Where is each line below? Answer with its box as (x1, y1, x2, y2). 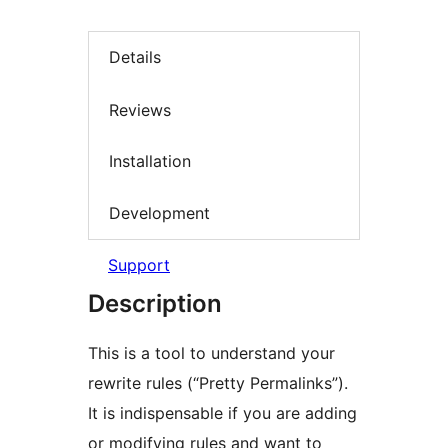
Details (109, 47, 161, 68)
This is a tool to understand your (88, 343, 335, 364)
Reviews (109, 99, 171, 120)
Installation (109, 151, 191, 172)
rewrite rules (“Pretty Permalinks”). (88, 373, 348, 394)
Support (108, 255, 170, 276)
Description (88, 289, 222, 319)
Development (109, 202, 210, 223)
